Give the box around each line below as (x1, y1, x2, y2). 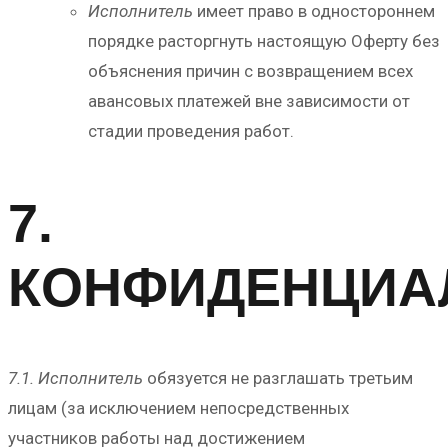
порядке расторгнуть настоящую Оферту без (88, 30, 440, 51)
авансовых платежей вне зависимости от (88, 90, 410, 111)
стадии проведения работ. (88, 120, 294, 141)
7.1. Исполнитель (8, 368, 143, 389)
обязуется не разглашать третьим (143, 368, 413, 389)
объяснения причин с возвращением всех (88, 60, 413, 81)
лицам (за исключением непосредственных (8, 398, 349, 419)
